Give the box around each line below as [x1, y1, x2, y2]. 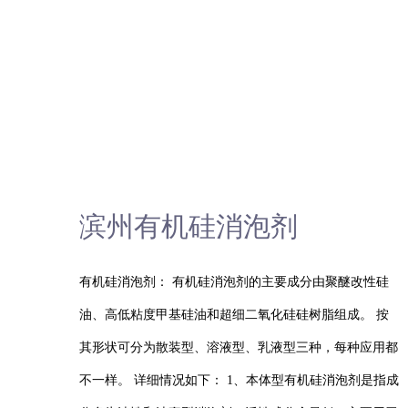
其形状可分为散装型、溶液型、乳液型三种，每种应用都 [79, 341, 398, 354]
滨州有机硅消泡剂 [79, 211, 298, 241]
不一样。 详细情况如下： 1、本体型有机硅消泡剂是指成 [79, 373, 399, 387]
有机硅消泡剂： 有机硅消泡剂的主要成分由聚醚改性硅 [79, 275, 389, 289]
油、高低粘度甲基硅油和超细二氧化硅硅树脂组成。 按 [79, 308, 389, 321]
